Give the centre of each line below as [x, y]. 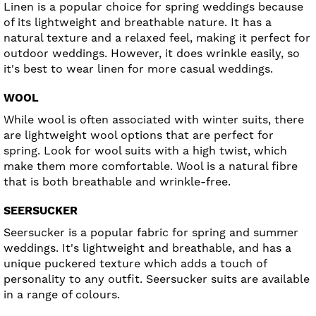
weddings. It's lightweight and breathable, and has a [147, 248]
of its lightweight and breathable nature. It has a [138, 23]
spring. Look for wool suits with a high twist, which [145, 151]
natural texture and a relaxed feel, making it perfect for [157, 38]
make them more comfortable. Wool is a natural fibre [151, 166]
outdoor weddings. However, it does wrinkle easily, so [152, 54]
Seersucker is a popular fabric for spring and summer [151, 233]
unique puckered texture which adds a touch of [135, 264]
